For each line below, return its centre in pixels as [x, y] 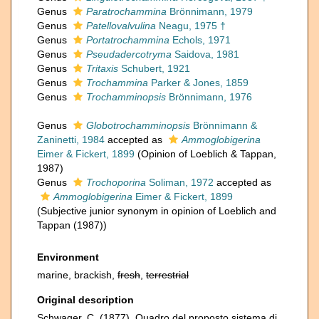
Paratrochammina [126, 11]
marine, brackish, [77, 275]
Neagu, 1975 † [191, 26]
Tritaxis [102, 68]
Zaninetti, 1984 [71, 140]
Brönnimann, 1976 [209, 97]
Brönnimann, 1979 [210, 11]
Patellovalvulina [121, 26]
